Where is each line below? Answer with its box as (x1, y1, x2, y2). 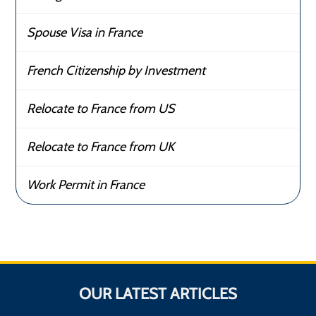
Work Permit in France (27, 177, 145, 193)
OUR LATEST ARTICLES (79, 284, 237, 304)
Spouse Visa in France (27, 25, 143, 41)
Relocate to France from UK (27, 139, 175, 155)
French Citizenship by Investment (27, 63, 206, 79)
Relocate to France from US (27, 101, 176, 117)
